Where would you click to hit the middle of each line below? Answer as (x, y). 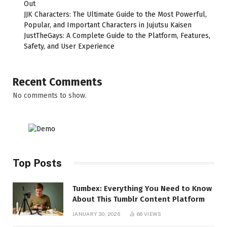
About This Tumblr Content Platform (139, 199)
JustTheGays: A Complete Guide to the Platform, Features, (117, 35)
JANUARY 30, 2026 (96, 214)
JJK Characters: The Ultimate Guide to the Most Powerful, (115, 14)
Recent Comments (58, 82)
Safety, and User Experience (69, 46)
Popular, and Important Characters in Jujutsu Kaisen (108, 25)
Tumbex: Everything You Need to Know (142, 188)
